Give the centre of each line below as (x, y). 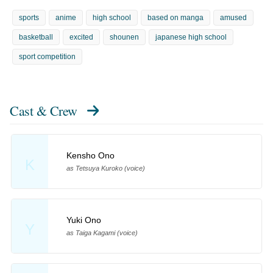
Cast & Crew (44, 110)
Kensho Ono (90, 156)
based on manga (175, 17)
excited (81, 37)
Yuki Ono (83, 220)
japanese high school (191, 37)
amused (233, 17)
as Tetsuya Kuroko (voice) (105, 168)
